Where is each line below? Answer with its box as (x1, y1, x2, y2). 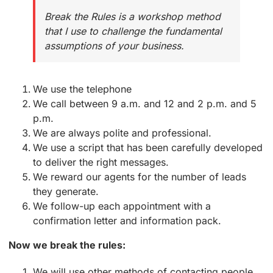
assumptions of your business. (44, 40, 184, 52)
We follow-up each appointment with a (33, 200, 211, 213)
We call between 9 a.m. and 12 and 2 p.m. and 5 (33, 97, 257, 110)
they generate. (33, 185, 99, 198)
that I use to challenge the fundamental (44, 25, 222, 38)
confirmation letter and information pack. (33, 214, 221, 227)
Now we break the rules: (9, 239, 126, 252)
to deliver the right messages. (33, 156, 169, 169)
